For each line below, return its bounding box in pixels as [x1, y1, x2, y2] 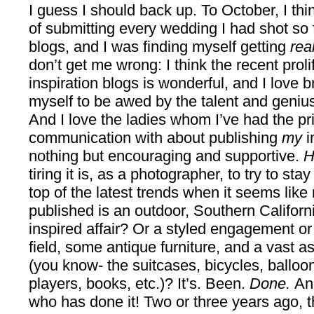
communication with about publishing [28, 129, 282, 147]
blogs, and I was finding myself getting [28, 38, 286, 56]
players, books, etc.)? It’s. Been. [28, 275, 250, 293]
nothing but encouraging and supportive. [28, 147, 303, 165]
